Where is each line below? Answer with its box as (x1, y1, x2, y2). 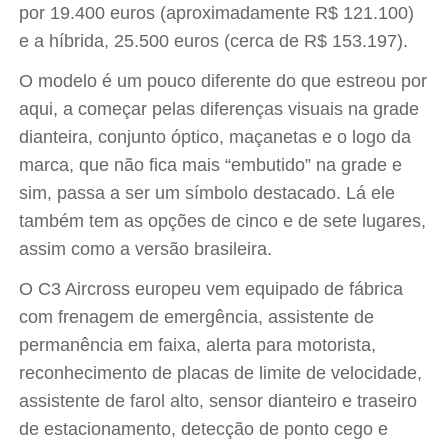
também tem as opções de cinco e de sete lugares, (19, 211, 427, 231)
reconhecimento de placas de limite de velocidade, (19, 363, 423, 383)
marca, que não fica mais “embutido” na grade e (19, 155, 403, 175)
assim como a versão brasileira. (19, 239, 273, 259)
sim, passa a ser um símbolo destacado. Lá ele (19, 183, 396, 203)
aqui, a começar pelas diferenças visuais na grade (19, 99, 420, 119)
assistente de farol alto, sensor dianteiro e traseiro (19, 391, 418, 411)
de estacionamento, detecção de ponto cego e (19, 419, 389, 439)
